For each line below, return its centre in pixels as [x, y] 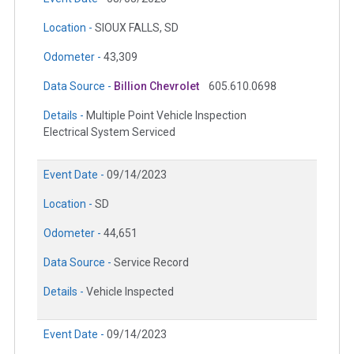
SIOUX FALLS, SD [137, 28]
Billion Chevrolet [156, 87]
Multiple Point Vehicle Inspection [166, 116]
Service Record [151, 263]
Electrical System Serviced [109, 132]
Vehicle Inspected [130, 292]
